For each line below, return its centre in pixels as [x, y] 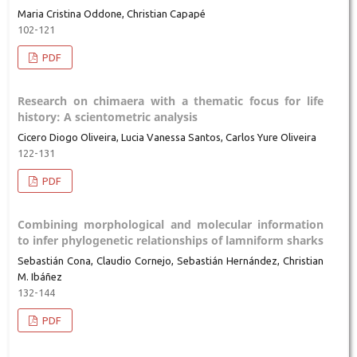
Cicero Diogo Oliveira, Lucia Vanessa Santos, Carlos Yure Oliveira [167, 137]
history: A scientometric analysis [107, 116]
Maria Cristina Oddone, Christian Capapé [111, 13]
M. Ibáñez [39, 276]
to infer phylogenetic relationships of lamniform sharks [170, 240]
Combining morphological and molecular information [171, 224]
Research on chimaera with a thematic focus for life [171, 100]
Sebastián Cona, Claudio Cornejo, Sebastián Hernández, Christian [171, 260]
